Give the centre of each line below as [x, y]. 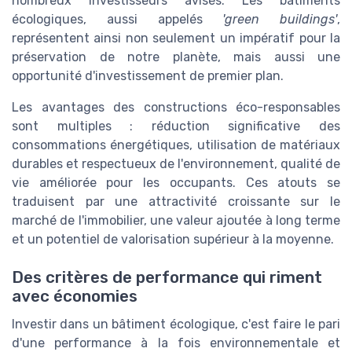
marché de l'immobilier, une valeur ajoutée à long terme [176, 221]
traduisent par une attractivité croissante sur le [176, 202]
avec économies [75, 297]
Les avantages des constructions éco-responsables [176, 108]
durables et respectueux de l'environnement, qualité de [176, 164]
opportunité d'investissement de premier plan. [148, 76]
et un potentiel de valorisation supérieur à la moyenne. [173, 240]
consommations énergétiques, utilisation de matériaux [176, 145]
